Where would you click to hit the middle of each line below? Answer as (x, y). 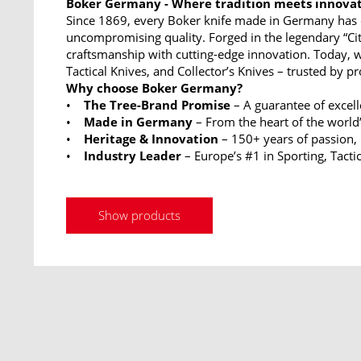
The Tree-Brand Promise (157, 105)
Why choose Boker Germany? (156, 88)
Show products (139, 215)
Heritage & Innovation (149, 139)
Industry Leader (133, 156)
